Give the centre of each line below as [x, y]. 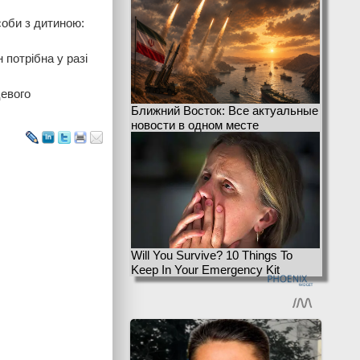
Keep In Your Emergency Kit [205, 270]
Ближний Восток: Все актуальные [225, 110]
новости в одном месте [195, 125]
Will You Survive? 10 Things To [212, 255]
